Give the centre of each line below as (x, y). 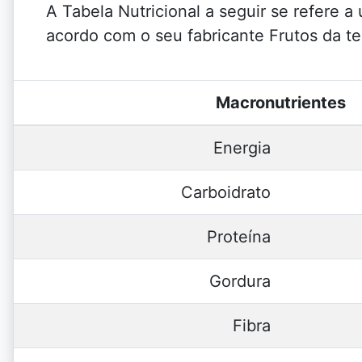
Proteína (239, 237)
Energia (242, 148)
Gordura (240, 281)
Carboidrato (226, 192)
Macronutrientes (280, 103)
